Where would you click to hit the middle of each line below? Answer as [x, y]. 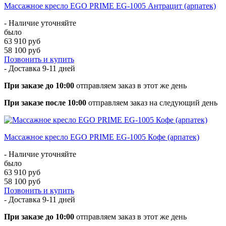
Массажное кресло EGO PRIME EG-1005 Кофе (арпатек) [102, 137]
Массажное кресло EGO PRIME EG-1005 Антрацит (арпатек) [110, 6]
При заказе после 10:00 [45, 102]
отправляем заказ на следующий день [152, 102]
